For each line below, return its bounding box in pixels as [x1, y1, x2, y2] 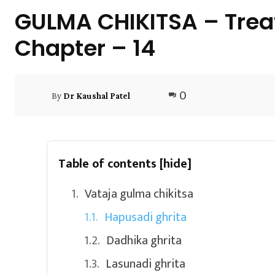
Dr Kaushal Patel [63, 91, 130, 101]
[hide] [160, 153, 192, 175]
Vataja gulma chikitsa [85, 184, 193, 205]
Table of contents [58, 153, 160, 175]
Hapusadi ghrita [104, 207, 187, 228]
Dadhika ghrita [106, 230, 182, 252]
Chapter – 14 [15, 33, 155, 64]
